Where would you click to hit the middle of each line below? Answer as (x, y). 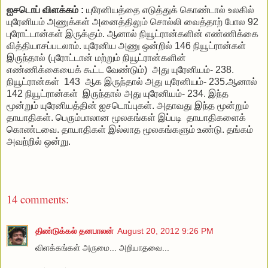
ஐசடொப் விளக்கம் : (45, 10)
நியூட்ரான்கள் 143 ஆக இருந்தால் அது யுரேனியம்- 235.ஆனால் (132, 81)
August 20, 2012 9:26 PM (165, 231)
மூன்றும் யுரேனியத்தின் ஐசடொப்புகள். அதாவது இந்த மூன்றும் (128, 105)
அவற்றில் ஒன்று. (39, 141)
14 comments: (38, 199)
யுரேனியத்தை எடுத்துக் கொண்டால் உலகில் (169, 10)
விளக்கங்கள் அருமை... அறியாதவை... (102, 247)
